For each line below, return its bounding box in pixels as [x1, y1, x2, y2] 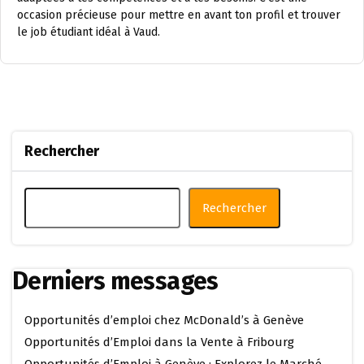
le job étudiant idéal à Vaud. [17, 25, 160, 39]
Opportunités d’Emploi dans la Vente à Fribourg [24, 335, 294, 349]
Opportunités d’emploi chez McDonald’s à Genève [24, 313, 304, 327]
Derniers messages [12, 266, 219, 296]
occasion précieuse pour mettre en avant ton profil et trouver [17, 8, 340, 22]
